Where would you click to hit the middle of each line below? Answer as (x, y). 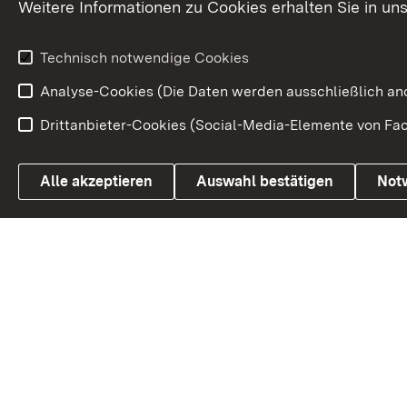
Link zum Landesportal (179, 181)
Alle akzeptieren (96, 181)
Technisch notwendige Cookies (144, 58)
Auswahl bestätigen (265, 181)
